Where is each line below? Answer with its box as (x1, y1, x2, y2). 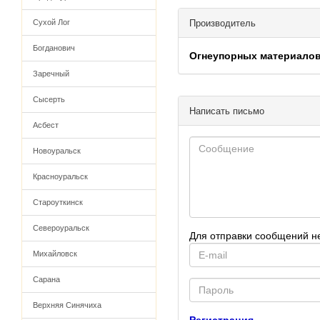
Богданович (33, 44, 75, 52)
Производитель (189, 18, 256, 29)
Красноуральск (33, 172, 88, 181)
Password (189, 279, 236, 290)
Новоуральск (33, 146, 81, 155)
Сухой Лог (33, 18, 70, 26)
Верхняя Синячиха (33, 301, 101, 309)
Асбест (33, 121, 59, 129)
